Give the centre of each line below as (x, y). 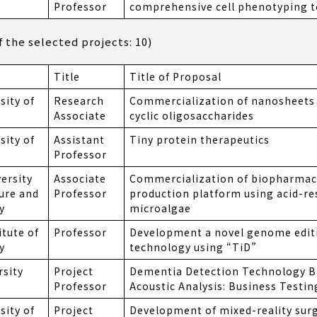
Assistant (79, 140)
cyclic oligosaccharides (192, 116)
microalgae (160, 208)
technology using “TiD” (193, 247)
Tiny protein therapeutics (200, 140)
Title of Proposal (175, 77)
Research (79, 101)
